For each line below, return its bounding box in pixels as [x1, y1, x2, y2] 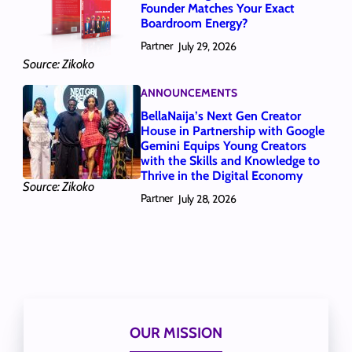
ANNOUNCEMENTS [140, 86, 237, 101]
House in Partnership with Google [140, 123, 324, 139]
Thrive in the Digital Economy [140, 168, 303, 184]
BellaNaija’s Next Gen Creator [140, 108, 301, 124]
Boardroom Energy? [140, 16, 247, 31]
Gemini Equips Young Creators [140, 138, 306, 154]
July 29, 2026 [178, 38, 236, 53]
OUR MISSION [129, 323, 222, 342]
